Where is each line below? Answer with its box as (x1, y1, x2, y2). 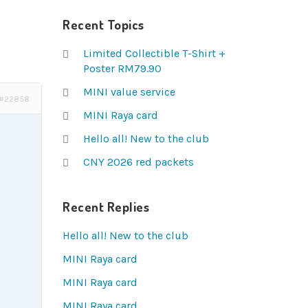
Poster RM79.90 (83, 62, 162, 75)
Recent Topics (63, 16, 144, 33)
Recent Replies (63, 198, 149, 215)
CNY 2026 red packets (83, 155, 194, 168)
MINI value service (83, 85, 175, 98)
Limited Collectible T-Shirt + (83, 47, 225, 60)
